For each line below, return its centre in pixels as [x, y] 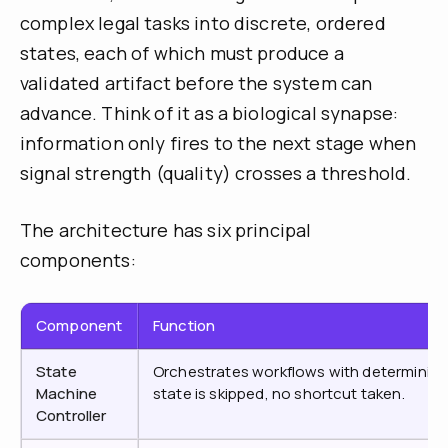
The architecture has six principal [166, 230]
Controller [71, 416]
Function [184, 326]
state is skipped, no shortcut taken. [279, 394]
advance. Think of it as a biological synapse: [209, 113]
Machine [67, 394]
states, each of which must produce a [182, 53]
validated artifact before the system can [196, 83]
